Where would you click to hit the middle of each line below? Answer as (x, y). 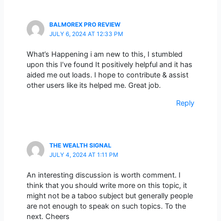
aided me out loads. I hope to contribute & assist (107, 75)
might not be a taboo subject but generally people (110, 196)
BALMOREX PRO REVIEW (85, 24)
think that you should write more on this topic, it (107, 186)
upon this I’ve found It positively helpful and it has (109, 65)
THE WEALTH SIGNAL (80, 145)
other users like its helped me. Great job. (93, 86)
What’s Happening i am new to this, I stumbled (104, 55)
